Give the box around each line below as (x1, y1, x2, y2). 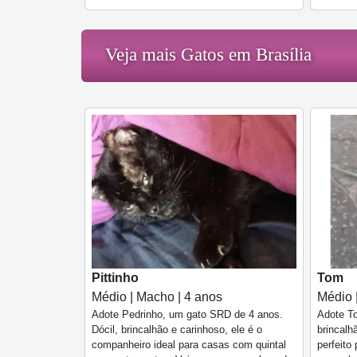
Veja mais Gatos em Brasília (105, 44, 312, 65)
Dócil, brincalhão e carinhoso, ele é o (92, 323, 262, 335)
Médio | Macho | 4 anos (92, 289, 222, 304)
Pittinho (92, 270, 139, 284)
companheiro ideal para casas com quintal (92, 338, 286, 351)
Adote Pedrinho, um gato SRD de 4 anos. (92, 308, 283, 320)
